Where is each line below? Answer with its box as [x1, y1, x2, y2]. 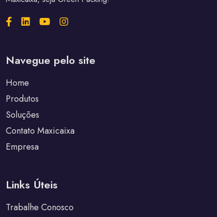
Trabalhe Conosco [6, 201, 74, 214]
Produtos [6, 93, 39, 106]
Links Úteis [6, 177, 58, 193]
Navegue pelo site [6, 52, 95, 68]
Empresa [6, 140, 39, 154]
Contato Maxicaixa [6, 124, 75, 138]
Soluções [6, 108, 39, 122]
